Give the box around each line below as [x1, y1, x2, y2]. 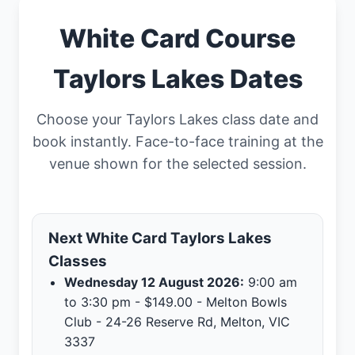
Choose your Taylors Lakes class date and [36, 110, 319, 128]
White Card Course [59, 22, 296, 54]
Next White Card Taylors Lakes [48, 228, 272, 247]
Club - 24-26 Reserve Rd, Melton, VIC [64, 313, 290, 330]
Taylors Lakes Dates [52, 63, 303, 94]
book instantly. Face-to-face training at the [32, 132, 323, 150]
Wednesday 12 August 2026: [64, 273, 244, 290]
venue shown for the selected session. [48, 155, 307, 172]
